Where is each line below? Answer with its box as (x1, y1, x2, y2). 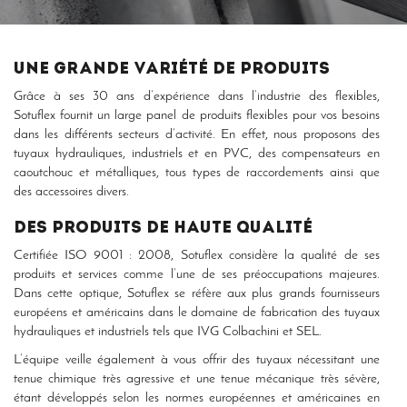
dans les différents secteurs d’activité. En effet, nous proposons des (14, 128, 380, 142)
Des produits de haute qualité (14, 220, 313, 237)
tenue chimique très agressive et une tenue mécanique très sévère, (14, 372, 380, 386)
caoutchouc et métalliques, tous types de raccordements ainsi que (14, 166, 380, 180)
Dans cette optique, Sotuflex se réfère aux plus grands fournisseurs (14, 287, 380, 301)
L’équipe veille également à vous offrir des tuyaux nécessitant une (14, 353, 380, 367)
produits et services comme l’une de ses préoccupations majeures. (14, 268, 380, 282)
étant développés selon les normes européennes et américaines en (14, 392, 380, 405)
